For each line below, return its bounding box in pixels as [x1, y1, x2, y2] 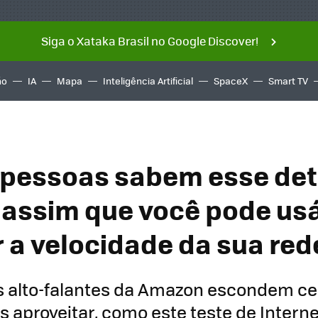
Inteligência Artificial [103, 74, 193, 87]
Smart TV [268, 74, 308, 87]
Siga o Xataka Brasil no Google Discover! [40, 33, 258, 49]
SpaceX [214, 74, 248, 87]
